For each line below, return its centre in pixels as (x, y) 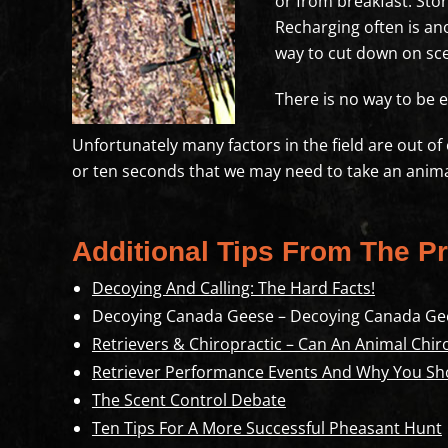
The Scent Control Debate (188, 400)
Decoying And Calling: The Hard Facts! (233, 288)
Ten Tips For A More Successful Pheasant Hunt (266, 428)
